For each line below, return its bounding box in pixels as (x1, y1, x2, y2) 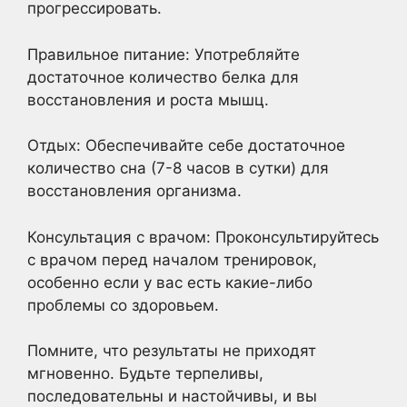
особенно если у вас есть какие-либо (27, 273, 313, 292)
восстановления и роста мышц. (27, 90, 269, 109)
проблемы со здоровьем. (27, 295, 219, 314)
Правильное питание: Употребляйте (27, 45, 300, 64)
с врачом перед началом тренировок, (27, 250, 317, 269)
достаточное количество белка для (27, 67, 299, 86)
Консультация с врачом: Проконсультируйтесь (27, 227, 379, 246)
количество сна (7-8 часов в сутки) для (27, 159, 329, 178)
